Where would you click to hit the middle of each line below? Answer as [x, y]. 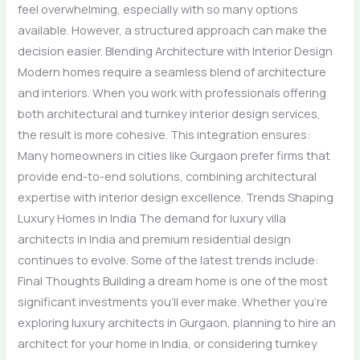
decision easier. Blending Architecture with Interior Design [176, 50]
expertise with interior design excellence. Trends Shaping [176, 196]
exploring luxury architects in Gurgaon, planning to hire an [177, 322]
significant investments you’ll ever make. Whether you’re [173, 301]
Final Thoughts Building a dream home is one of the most [173, 280]
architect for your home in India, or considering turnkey [168, 343]
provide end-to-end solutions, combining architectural [168, 176]
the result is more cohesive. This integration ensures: [165, 134]
